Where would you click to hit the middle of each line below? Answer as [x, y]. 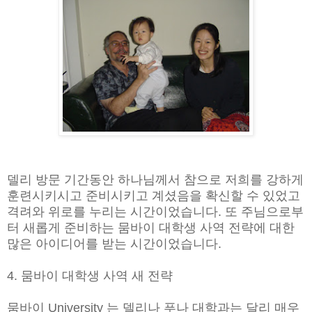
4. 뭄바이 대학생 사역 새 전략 [90, 275]
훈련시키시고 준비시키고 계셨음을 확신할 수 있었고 [154, 195]
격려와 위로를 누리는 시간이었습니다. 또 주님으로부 [155, 211]
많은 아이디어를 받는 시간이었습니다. [114, 243]
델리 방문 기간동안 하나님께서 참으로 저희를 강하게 [155, 179]
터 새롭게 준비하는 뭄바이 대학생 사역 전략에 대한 [151, 227]
